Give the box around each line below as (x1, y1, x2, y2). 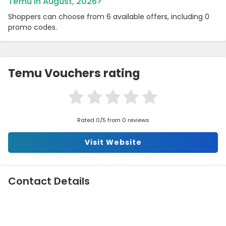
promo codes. (8, 22, 57, 33)
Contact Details (8, 174, 90, 189)
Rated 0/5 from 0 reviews (77, 116, 149, 125)
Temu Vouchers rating (8, 65, 140, 82)
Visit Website (84, 137, 142, 148)
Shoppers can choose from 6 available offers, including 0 (8, 12, 209, 22)
